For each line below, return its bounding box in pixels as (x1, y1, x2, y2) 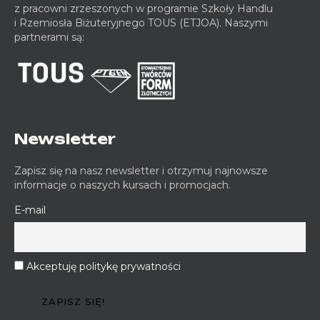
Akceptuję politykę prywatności (26, 259, 181, 273)
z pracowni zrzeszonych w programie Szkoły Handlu (14, 1, 273, 15)
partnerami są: (14, 30, 84, 44)
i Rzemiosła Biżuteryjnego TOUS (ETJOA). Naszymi (14, 16, 268, 29)
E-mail (14, 203, 46, 216)
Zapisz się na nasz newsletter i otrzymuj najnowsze (14, 164, 268, 177)
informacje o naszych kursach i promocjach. (14, 178, 231, 191)
